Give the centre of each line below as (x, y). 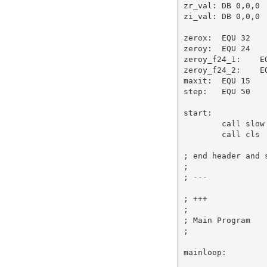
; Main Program (217, 220)
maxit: (198, 80)
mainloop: (205, 252)
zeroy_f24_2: (212, 70)
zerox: (198, 38)
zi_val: (200, 16)
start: (198, 113)
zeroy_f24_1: (212, 59)
